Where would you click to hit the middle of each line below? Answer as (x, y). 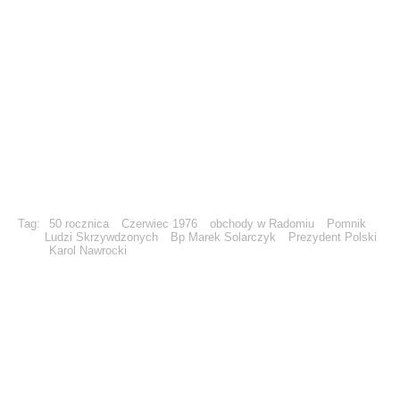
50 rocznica (79, 224)
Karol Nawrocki (88, 251)
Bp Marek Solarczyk (223, 237)
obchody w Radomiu (262, 224)
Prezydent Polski (333, 237)
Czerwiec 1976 (159, 224)
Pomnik (346, 224)
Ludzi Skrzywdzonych (101, 237)
